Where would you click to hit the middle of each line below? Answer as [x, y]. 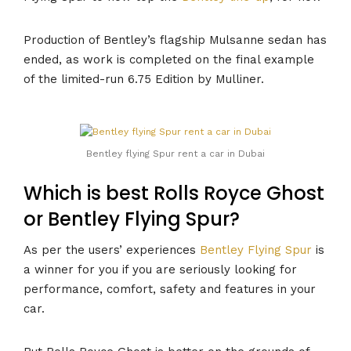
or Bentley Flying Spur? [132, 219]
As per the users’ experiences [112, 250]
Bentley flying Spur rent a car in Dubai [175, 154]
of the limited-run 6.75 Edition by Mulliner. [144, 80]
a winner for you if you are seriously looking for [160, 269]
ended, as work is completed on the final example [169, 60]
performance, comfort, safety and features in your [170, 289]
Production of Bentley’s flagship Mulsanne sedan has [175, 40]
